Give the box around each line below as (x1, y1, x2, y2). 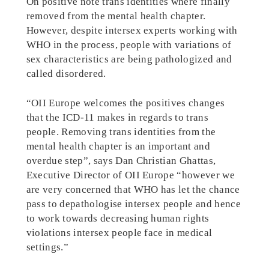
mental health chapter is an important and (26, 141, 210, 153)
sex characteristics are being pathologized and (26, 53, 232, 65)
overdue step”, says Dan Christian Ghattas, (26, 155, 216, 167)
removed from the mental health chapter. (26, 10, 206, 22)
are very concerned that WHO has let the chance (26, 184, 240, 196)
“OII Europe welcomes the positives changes (26, 97, 225, 109)
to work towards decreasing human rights (26, 213, 210, 225)
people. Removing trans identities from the (26, 126, 216, 138)
